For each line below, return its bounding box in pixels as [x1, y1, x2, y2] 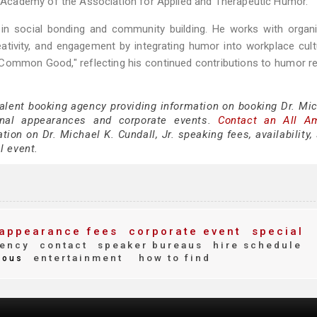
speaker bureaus [93, 239, 203, 250]
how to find [139, 252, 211, 263]
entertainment [29, 252, 123, 263]
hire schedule [209, 239, 302, 250]
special [247, 225, 304, 238]
